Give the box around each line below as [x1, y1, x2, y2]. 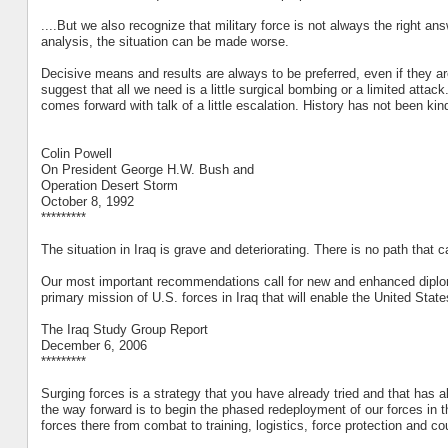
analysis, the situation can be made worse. [40, 33, 289, 49]
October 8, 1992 [40, 193, 134, 209]
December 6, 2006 [40, 337, 147, 353]
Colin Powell [40, 145, 112, 161]
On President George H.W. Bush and [40, 161, 254, 177]
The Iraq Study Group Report [40, 321, 208, 337]
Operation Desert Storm [40, 177, 178, 193]
